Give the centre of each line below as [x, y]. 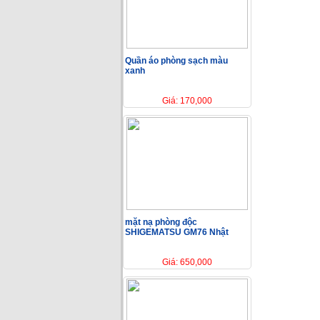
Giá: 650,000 [187, 262]
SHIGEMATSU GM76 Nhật [177, 232]
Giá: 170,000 [187, 100]
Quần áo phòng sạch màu [176, 60]
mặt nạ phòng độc [161, 222]
